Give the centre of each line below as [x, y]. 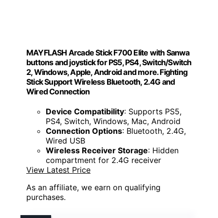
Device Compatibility [85, 112]
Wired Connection [58, 91]
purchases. [46, 197]
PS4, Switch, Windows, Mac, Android [113, 121]
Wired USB [65, 141]
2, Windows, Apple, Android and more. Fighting [107, 72]
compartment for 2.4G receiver [103, 160]
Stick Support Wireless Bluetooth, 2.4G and [101, 82]
